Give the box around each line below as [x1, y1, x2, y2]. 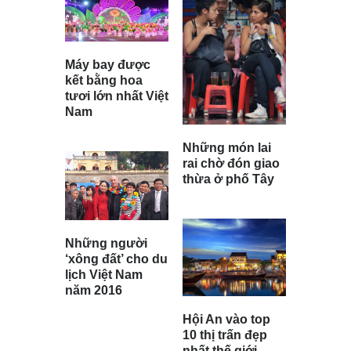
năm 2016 [65, 284, 122, 298]
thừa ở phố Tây [183, 172, 274, 186]
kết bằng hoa [65, 74, 143, 88]
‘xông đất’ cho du [65, 252, 168, 266]
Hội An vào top [183, 312, 270, 326]
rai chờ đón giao [183, 156, 280, 170]
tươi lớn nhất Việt [65, 89, 168, 103]
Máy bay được [65, 58, 150, 72]
